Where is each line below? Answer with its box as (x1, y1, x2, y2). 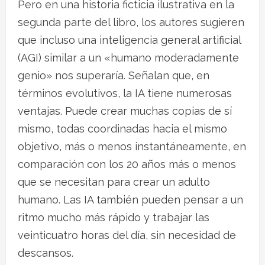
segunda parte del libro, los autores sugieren (18, 15, 244, 28)
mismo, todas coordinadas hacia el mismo (18, 122, 227, 135)
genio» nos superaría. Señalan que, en (18, 69, 209, 82)
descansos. (18, 246, 73, 259)
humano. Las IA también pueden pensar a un (18, 193, 243, 206)
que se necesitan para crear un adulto (18, 175, 210, 188)
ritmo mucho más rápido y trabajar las (18, 211, 209, 224)
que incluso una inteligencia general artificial (18, 33, 241, 46)
